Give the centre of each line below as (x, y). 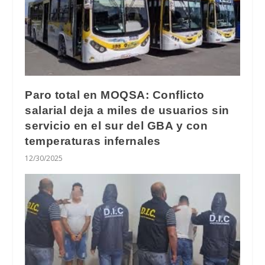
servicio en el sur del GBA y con (117, 126)
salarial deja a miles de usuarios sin (127, 111)
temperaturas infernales (93, 141)
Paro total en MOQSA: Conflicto (115, 95)
